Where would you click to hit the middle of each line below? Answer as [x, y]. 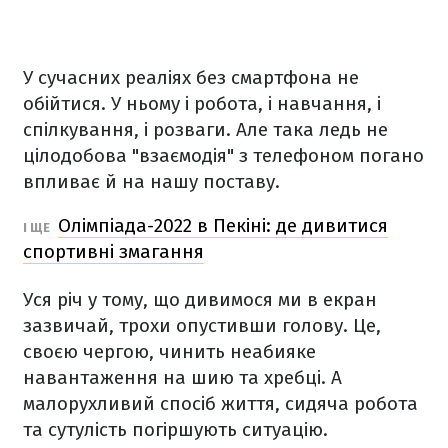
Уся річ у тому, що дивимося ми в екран [200, 299]
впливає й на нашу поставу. [151, 181]
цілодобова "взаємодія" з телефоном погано [223, 155]
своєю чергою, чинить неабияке [169, 351]
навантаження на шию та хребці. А [182, 377]
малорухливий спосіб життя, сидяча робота [220, 403]
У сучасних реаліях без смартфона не [191, 77]
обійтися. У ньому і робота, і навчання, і [202, 103]
